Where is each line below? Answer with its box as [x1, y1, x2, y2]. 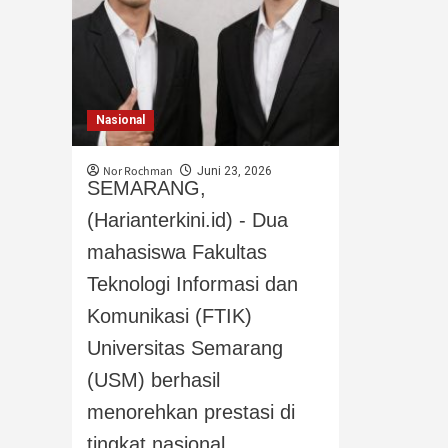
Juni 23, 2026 [197, 164, 272, 179]
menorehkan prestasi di [87, 401, 295, 424]
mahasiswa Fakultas [87, 241, 267, 264]
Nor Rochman [103, 163, 173, 181]
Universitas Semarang [87, 337, 283, 360]
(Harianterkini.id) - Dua [87, 209, 288, 232]
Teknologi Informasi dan [87, 273, 298, 296]
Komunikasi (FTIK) [87, 305, 252, 328]
